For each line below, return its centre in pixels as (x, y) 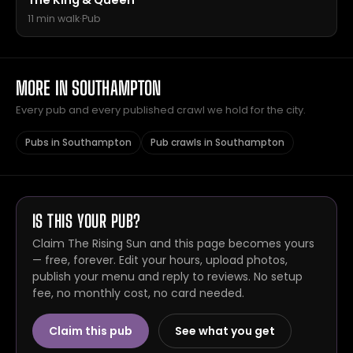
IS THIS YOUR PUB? (87, 221)
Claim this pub (91, 331)
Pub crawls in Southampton (217, 142)
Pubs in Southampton (78, 142)
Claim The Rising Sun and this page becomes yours (173, 243)
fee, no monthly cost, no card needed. (138, 293)
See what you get (225, 331)
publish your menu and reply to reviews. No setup (167, 277)
